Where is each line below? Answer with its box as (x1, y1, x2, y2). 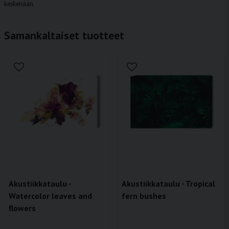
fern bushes (122, 191, 166, 201)
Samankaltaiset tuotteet (4, 28, 124, 43)
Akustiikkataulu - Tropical (122, 178, 215, 189)
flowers (9, 203, 36, 214)
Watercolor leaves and (9, 191, 92, 201)
